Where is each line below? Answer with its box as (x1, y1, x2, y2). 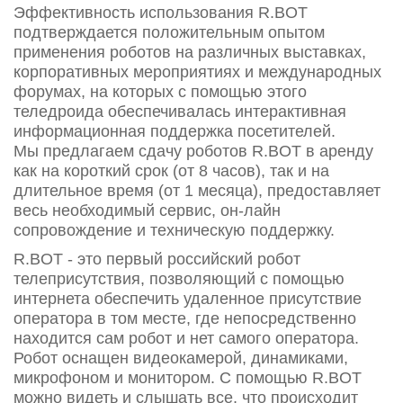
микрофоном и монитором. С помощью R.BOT (13, 369, 362, 387)
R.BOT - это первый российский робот (13, 250, 300, 268)
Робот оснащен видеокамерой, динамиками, (13, 349, 348, 367)
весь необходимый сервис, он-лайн (13, 201, 281, 219)
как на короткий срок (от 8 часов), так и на (13, 162, 329, 180)
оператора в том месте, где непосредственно (13, 309, 356, 327)
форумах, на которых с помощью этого (13, 83, 307, 101)
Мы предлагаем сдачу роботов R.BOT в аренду (13, 142, 373, 160)
